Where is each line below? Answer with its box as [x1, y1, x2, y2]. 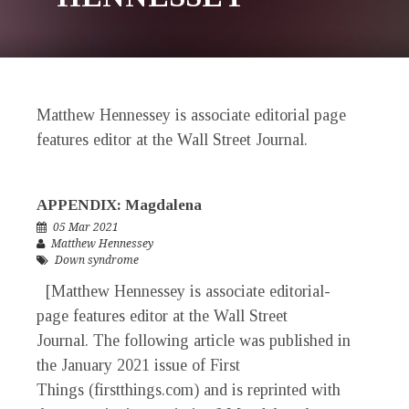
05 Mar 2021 [53, 221, 119, 235]
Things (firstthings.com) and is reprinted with [37, 381, 341, 400]
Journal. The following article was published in [37, 331, 351, 351]
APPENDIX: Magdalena [37, 196, 202, 215]
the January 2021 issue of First [37, 356, 240, 375]
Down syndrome [55, 254, 139, 267]
